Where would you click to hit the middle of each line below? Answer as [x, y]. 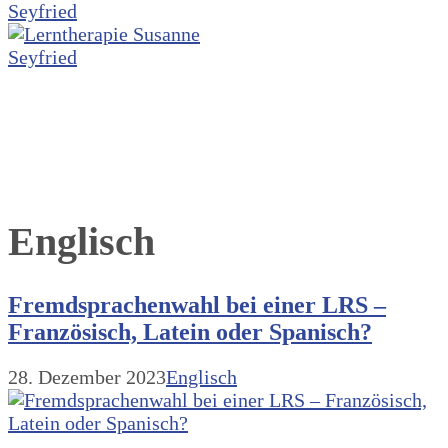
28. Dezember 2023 [87, 376]
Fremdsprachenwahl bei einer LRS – [197, 304]
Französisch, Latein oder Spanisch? [190, 331]
